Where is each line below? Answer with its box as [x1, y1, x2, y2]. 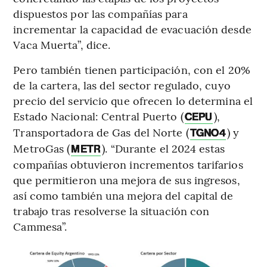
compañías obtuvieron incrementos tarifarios [13, 157, 243, 172]
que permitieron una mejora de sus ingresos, [13, 172, 240, 188]
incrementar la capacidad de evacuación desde [13, 21, 252, 37]
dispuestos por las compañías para [13, 6, 188, 21]
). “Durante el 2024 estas [102, 141, 225, 156]
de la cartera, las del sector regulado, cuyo [13, 77, 231, 93]
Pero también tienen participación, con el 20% [13, 62, 250, 77]
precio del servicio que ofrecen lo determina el [13, 93, 253, 108]
